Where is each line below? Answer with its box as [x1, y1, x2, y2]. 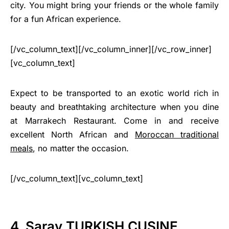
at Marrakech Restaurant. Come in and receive [10, 116, 219, 126]
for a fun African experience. [10, 14, 121, 25]
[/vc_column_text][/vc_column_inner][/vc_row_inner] [10, 44, 212, 55]
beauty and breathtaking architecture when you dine [10, 102, 219, 112]
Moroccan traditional [134, 129, 219, 140]
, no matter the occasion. [33, 143, 129, 154]
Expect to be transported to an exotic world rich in [10, 88, 219, 99]
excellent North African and [10, 129, 135, 140]
